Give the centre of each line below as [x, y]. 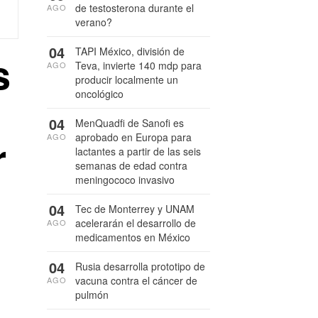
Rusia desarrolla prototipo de [140, 266]
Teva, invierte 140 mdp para [138, 65]
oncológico [99, 94]
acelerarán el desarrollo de [136, 223]
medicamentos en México [133, 237]
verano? [94, 22]
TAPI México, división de [130, 51]
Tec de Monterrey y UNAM [135, 209]
